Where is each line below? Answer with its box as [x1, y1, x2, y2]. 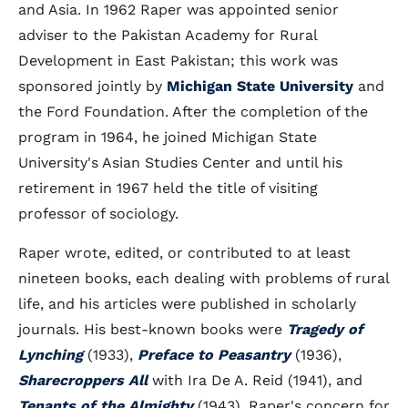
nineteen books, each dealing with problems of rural [18, 270, 389, 287]
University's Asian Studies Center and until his [18, 154, 342, 171]
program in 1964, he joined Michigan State [18, 128, 317, 146]
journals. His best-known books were [18, 321, 287, 338]
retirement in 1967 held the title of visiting [18, 179, 318, 197]
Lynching [18, 346, 83, 363]
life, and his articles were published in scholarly [18, 295, 356, 312]
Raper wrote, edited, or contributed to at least [18, 244, 351, 261]
